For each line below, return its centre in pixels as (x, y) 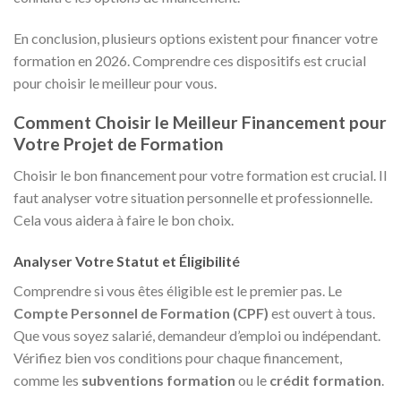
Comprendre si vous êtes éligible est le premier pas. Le (178, 290)
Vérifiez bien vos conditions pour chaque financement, (178, 357)
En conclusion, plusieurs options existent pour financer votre (196, 38)
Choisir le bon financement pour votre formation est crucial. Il (200, 175)
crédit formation (325, 380)
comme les (47, 380)
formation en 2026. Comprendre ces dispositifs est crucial (190, 60)
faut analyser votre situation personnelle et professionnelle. (193, 197)
